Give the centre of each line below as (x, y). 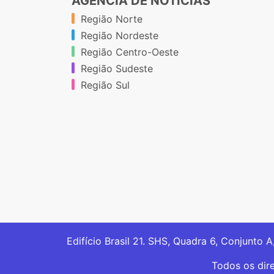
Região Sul (105, 85)
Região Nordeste (120, 36)
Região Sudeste (117, 69)
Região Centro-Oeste (130, 52)
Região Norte (112, 19)
